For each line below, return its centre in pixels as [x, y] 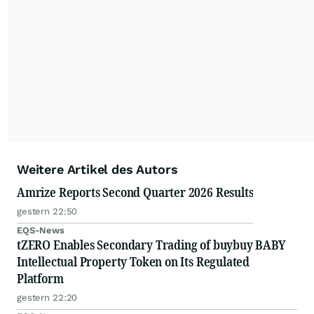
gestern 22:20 [47, 298]
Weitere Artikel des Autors [97, 169]
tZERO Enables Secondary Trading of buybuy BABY [151, 245]
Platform [40, 278]
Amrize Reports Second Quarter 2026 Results [135, 192]
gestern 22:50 [47, 211]
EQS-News [41, 230]
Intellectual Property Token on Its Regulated [134, 261]
